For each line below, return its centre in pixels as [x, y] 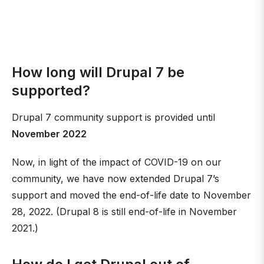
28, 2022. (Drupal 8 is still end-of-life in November [124, 212]
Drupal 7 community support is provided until [113, 117]
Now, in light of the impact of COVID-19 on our [117, 162]
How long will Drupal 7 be [98, 72]
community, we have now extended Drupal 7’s [115, 179]
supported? [51, 90]
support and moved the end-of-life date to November [131, 195]
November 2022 [49, 134]
